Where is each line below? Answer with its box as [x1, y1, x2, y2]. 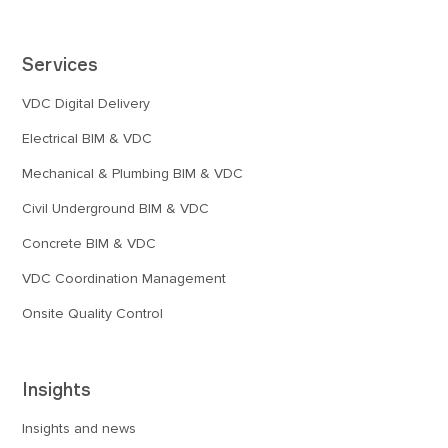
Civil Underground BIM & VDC [22, 199, 210, 217]
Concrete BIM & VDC [22, 234, 157, 252]
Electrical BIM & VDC [22, 129, 153, 147]
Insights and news [22, 419, 137, 437]
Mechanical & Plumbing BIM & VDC [22, 164, 244, 182]
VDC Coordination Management [22, 269, 227, 287]
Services [22, 52, 99, 75]
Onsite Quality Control [22, 304, 164, 322]
